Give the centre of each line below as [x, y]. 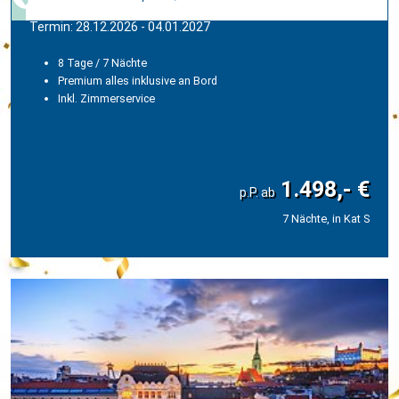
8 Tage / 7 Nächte [102, 63]
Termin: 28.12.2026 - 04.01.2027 [120, 27]
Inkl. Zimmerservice [106, 99]
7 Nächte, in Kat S [326, 219]
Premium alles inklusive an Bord [138, 81]
